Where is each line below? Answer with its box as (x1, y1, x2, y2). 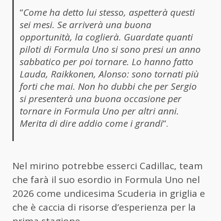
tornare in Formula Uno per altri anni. (19, 104, 179, 117)
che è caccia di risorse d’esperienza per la (12, 201, 196, 214)
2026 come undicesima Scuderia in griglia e (12, 187, 205, 200)
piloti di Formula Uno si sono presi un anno (19, 42, 201, 56)
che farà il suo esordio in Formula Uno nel (12, 173, 200, 186)
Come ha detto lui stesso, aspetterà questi (23, 5, 195, 19)
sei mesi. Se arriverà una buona (19, 18, 151, 31)
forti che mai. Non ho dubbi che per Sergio (19, 79, 197, 93)
